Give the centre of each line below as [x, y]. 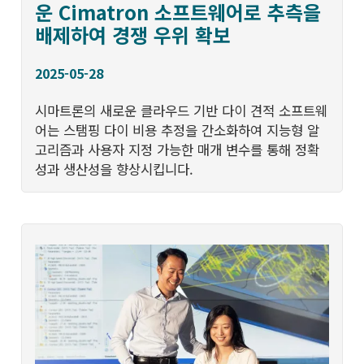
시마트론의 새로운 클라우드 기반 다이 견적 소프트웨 [182, 110]
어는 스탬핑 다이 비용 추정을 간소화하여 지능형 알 [178, 130]
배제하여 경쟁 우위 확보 [133, 34]
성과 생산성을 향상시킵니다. [115, 169]
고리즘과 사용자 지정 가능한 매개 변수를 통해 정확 [178, 149]
